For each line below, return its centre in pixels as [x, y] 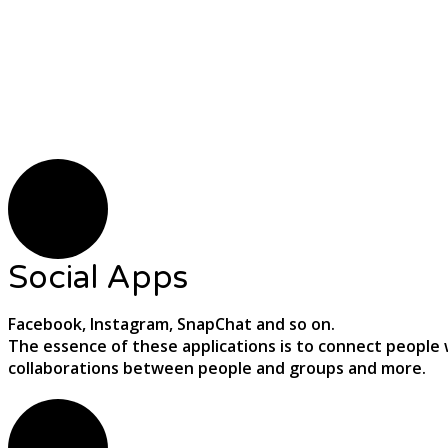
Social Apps [98, 277]
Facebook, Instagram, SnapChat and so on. [171, 323]
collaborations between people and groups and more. [217, 367]
